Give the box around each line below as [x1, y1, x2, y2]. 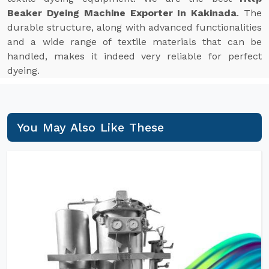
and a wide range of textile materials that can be [7, 36, 262, 47]
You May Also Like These [17, 120, 165, 134]
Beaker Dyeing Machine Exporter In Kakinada [7, 7, 237, 19]
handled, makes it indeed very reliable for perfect [7, 50, 262, 62]
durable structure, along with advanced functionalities [7, 22, 262, 33]
